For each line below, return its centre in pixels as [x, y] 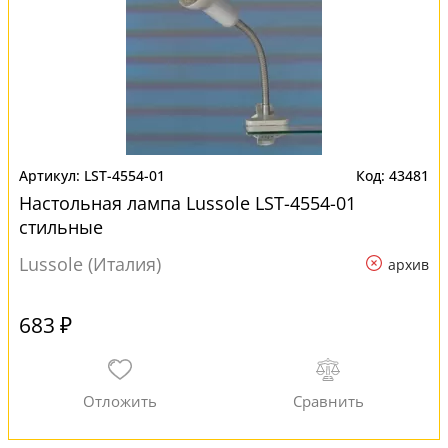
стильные [61, 227]
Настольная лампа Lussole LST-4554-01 [187, 203]
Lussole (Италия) [90, 264]
